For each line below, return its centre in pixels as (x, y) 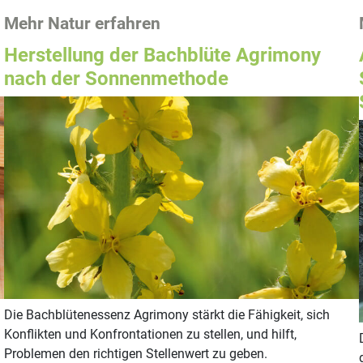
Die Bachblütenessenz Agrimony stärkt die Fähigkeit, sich (167, 315)
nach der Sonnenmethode (117, 79)
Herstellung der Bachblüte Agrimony (163, 55)
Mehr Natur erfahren (83, 24)
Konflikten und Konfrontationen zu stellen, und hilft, (151, 335)
